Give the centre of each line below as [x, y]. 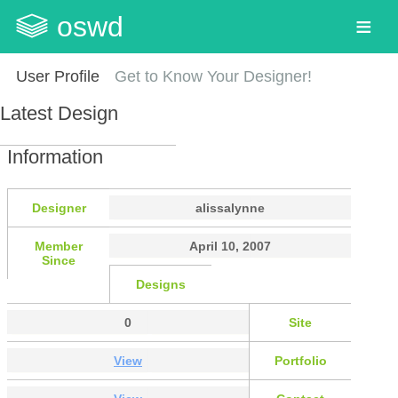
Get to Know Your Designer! [214, 76]
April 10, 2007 [230, 247]
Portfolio [300, 361]
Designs [161, 285]
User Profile [57, 76]
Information [55, 156]
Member [59, 247]
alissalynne [230, 208]
